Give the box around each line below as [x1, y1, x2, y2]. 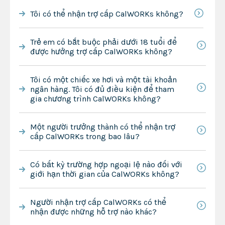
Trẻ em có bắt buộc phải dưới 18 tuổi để [30, 37, 177, 47]
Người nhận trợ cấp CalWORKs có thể [30, 197, 166, 207]
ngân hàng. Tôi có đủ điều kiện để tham [30, 84, 174, 94]
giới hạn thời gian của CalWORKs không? [30, 169, 179, 179]
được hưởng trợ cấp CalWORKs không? [30, 46, 172, 56]
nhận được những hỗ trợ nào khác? [30, 206, 157, 216]
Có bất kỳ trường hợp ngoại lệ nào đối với [30, 159, 182, 169]
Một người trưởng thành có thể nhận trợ [30, 122, 175, 132]
